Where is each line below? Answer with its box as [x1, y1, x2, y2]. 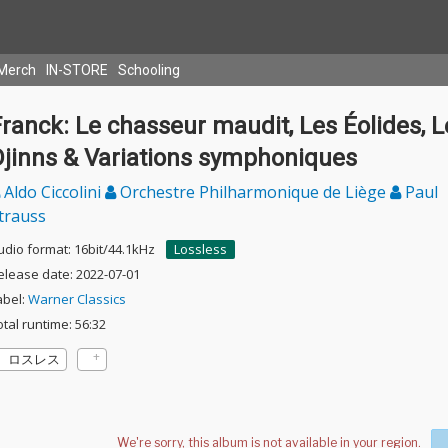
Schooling [118, 62, 180, 78]
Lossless [173, 240, 227, 258]
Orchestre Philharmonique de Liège [115, 181, 390, 203]
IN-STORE [46, 62, 108, 78]
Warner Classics [27, 290, 126, 308]
